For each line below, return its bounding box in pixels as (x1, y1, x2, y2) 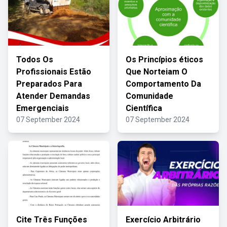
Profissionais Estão (16, 67, 91, 77)
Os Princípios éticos (126, 55, 203, 64)
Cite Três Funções (16, 215, 87, 224)
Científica (126, 103, 162, 113)
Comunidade (126, 91, 173, 101)
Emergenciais (16, 103, 69, 113)
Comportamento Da (126, 79, 201, 89)
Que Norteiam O (126, 67, 187, 77)
